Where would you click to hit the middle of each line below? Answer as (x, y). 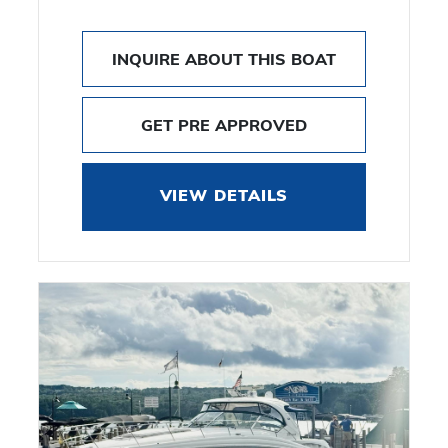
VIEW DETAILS (224, 197)
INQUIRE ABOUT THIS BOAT (224, 59)
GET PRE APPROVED (224, 125)
